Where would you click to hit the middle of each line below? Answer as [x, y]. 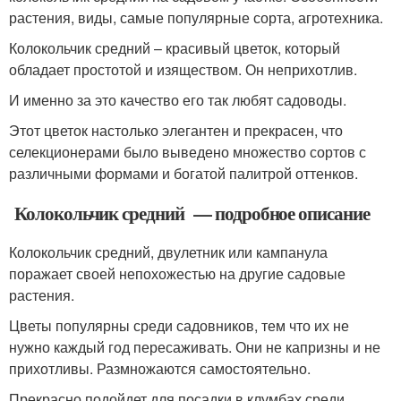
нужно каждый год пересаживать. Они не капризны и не [195, 347]
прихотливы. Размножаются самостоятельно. [160, 368]
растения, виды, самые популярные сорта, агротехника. [196, 17]
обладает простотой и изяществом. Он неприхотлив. [183, 69]
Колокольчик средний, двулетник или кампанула [168, 252]
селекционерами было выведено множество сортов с [188, 152]
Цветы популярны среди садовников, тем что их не [179, 325]
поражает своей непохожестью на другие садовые [177, 273]
